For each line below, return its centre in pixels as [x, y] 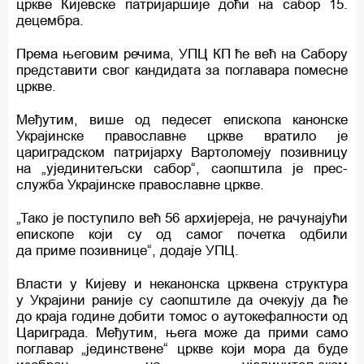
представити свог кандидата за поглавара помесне [182, 70]
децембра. [50, 20]
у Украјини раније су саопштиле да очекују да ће [182, 300]
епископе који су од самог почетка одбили [182, 234]
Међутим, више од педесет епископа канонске [182, 119]
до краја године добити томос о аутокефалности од [182, 316]
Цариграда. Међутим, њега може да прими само [182, 332]
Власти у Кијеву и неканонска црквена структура [182, 284]
